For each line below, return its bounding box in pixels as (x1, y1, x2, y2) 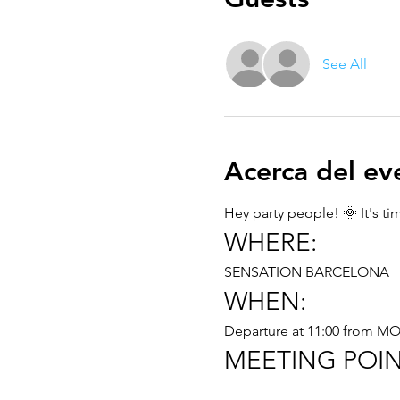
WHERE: (223, 228, 317, 257)
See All (321, 55, 367, 72)
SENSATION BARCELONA (223, 263, 389, 280)
